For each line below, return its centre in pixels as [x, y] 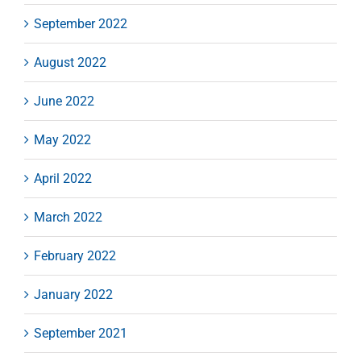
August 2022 [70, 62]
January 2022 [73, 294]
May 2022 [62, 139]
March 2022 [68, 217]
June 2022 [64, 101]
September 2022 [81, 23]
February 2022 [75, 255]
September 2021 [81, 333]
